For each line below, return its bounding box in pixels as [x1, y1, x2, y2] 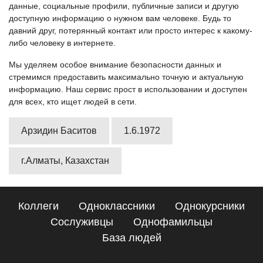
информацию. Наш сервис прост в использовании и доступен [9, 85, 247, 94]
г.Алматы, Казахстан [21, 156, 109, 166]
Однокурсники [175, 200, 245, 212]
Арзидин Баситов [21, 126, 97, 136]
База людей [102, 232, 161, 244]
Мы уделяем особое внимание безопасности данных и [9, 60, 221, 69]
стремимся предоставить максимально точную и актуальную [9, 72, 244, 82]
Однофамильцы [133, 216, 213, 228]
